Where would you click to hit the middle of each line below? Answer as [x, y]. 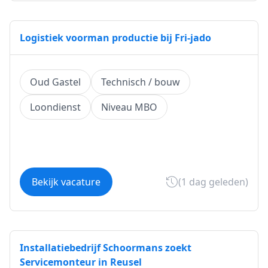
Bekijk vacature [66, 182]
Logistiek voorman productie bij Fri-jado [115, 38]
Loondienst [55, 107]
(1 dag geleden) [213, 182]
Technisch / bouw [141, 82]
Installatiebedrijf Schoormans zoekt [106, 248]
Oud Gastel [55, 82]
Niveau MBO [129, 107]
